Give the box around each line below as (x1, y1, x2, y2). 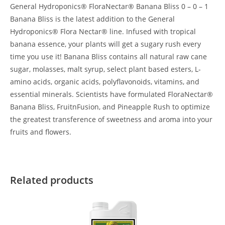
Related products (10, 173, 93, 187)
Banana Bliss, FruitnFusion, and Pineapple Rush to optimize (10, 102, 210, 111)
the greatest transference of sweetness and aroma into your (10, 115, 212, 124)
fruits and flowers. (10, 127, 71, 137)
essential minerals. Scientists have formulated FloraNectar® (10, 89, 213, 99)
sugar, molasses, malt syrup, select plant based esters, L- (10, 64, 201, 74)
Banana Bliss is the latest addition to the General (10, 14, 175, 24)
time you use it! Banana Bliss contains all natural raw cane (10, 52, 207, 61)
